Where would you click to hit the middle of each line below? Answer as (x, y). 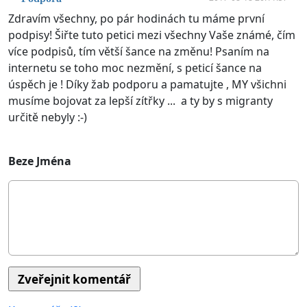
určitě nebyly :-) (49, 118)
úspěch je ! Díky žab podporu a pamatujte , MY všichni (147, 85)
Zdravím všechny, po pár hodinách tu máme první (136, 19)
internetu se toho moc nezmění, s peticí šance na (135, 68)
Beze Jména (40, 161)
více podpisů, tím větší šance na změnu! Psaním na (139, 52)
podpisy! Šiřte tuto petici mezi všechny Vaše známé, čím (152, 35)
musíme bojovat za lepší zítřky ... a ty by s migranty (140, 101)
